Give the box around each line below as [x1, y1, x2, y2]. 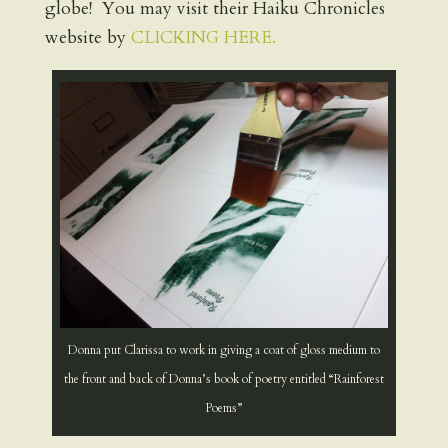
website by [44, 26, 131, 50]
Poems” [205, 399, 243, 416]
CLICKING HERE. [130, 26, 276, 50]
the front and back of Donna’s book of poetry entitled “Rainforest [63, 370, 384, 387]
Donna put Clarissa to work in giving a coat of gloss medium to [67, 341, 380, 358]
